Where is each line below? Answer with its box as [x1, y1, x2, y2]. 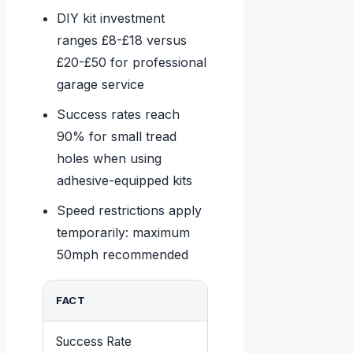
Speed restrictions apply [57, 203, 203, 219]
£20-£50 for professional [57, 54, 207, 71]
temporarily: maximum [57, 225, 191, 241]
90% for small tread [57, 128, 177, 145]
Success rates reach [57, 106, 180, 123]
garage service [57, 76, 145, 93]
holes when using [57, 150, 162, 167]
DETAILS [219, 294, 268, 307]
